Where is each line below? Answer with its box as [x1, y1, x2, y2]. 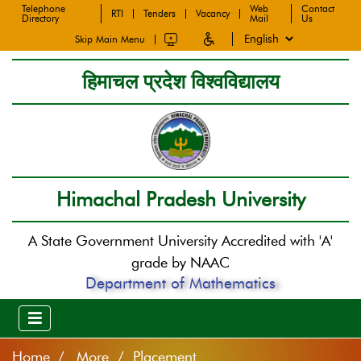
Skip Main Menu [75, 32, 145, 45]
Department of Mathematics [85, 274, 276, 293]
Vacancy [195, 7, 230, 19]
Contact [301, 2, 334, 15]
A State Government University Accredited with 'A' [28, 232, 333, 250]
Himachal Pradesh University [56, 187, 305, 211]
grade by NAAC [131, 254, 230, 272]
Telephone [22, 2, 65, 15]
